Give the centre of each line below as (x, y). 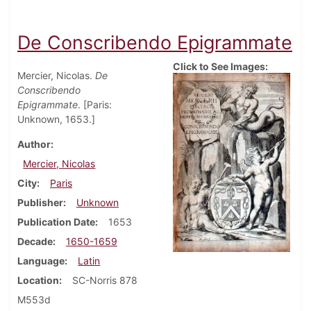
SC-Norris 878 (105, 280)
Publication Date (56, 222)
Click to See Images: (220, 67)
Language (41, 261)
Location (38, 280)
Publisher (40, 203)
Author (34, 144)
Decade (35, 242)
